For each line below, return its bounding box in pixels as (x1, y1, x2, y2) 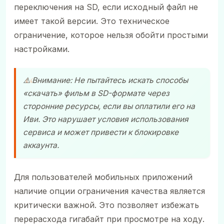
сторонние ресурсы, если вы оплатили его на (23, 101, 195, 111)
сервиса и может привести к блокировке (23, 127, 178, 137)
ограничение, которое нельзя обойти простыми (14, 29, 208, 40)
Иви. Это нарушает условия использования (23, 114, 188, 124)
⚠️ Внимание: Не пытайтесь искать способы (23, 75, 188, 85)
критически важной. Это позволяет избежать (14, 199, 199, 210)
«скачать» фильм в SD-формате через (23, 88, 169, 98)
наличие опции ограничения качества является (14, 185, 205, 196)
